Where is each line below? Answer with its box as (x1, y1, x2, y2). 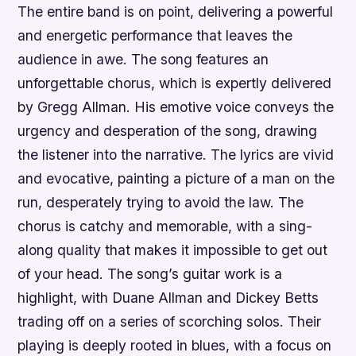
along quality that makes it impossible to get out (17, 242, 328, 259)
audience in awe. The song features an (17, 51, 269, 68)
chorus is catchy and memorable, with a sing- (17, 218, 313, 235)
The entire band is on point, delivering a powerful (17, 3, 334, 21)
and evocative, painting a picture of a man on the (17, 170, 335, 188)
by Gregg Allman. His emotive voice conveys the (17, 99, 335, 116)
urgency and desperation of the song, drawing (17, 122, 318, 140)
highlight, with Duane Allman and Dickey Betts (17, 289, 319, 307)
